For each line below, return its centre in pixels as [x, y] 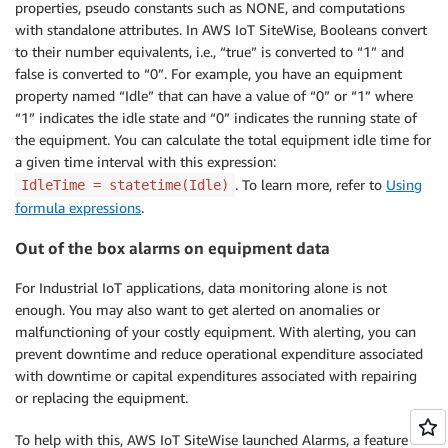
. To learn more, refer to [310, 184]
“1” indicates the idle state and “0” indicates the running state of [216, 117]
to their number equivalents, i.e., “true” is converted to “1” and [209, 51]
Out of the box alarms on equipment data [172, 248]
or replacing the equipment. [101, 398]
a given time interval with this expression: [145, 161]
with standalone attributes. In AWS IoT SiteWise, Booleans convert [221, 29]
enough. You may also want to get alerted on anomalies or [197, 310]
